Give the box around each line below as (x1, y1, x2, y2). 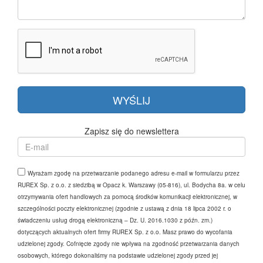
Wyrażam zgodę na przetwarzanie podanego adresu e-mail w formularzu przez (28, 168, 240, 177)
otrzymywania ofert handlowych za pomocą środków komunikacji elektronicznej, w (18, 192, 237, 201)
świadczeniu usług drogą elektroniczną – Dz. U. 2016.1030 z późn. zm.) (18, 215, 213, 224)
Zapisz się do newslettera (84, 124, 179, 137)
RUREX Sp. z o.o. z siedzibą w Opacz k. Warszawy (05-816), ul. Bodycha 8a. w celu (18, 180, 245, 189)
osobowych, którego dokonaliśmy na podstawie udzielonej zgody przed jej (18, 251, 218, 259)
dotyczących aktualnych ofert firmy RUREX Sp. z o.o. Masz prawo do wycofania (18, 227, 232, 236)
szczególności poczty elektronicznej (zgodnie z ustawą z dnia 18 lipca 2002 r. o (18, 204, 231, 213)
